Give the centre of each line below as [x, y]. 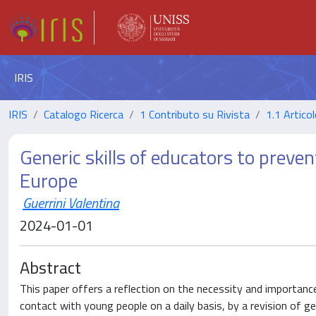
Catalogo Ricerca [84, 114]
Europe [49, 180]
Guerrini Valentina [71, 203]
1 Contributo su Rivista [195, 114]
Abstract [50, 267]
